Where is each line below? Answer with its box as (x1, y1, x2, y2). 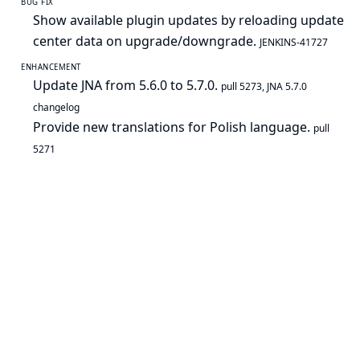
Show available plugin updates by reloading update (33, 11, 344, 29)
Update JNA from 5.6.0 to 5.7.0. (33, 76, 221, 94)
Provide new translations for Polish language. (33, 118, 313, 136)
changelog (33, 100, 80, 114)
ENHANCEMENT (21, 62, 81, 72)
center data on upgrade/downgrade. (33, 32, 260, 50)
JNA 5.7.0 (267, 80, 307, 93)
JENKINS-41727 (260, 35, 328, 49)
